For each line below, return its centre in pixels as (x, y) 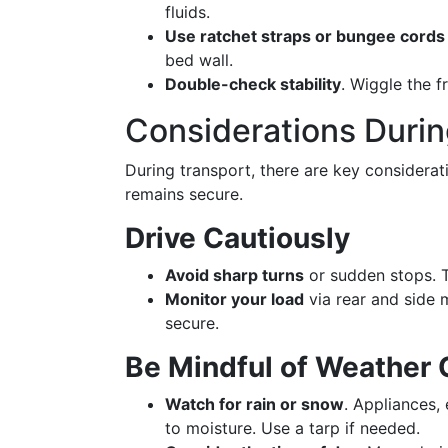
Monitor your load (234, 299)
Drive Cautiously (237, 238)
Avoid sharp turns (234, 275)
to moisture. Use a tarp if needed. (292, 428)
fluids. (187, 12)
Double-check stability (253, 84)
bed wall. (199, 60)
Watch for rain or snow (254, 404)
